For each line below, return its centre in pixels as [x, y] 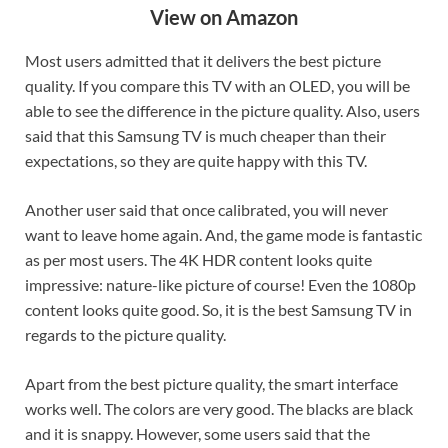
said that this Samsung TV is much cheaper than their [205, 136]
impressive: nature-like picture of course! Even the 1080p [220, 285]
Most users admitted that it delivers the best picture [203, 61]
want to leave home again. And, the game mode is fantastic [223, 235]
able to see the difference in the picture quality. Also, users [222, 111]
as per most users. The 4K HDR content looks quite [198, 260]
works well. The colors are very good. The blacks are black [219, 409]
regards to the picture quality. [125, 335]
